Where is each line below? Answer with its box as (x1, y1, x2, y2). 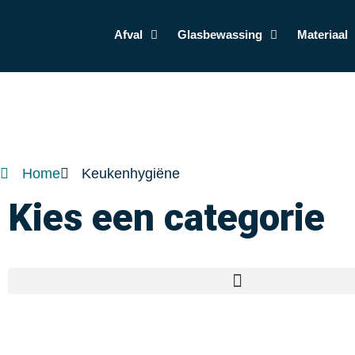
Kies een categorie (8, 195, 325, 240)
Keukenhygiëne (82, 166, 180, 181)
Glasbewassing (177, 28, 262, 41)
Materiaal (296, 28, 348, 41)
